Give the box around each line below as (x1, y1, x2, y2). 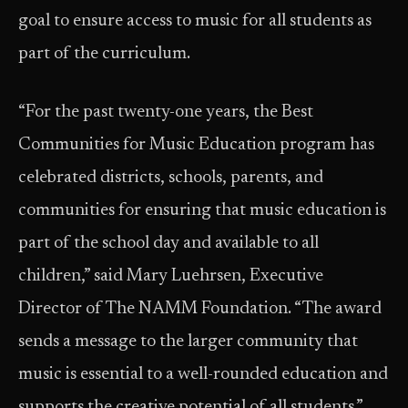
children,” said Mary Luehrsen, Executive (18, 268, 323, 285)
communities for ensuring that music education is (18, 202, 386, 219)
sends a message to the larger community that (18, 333, 358, 351)
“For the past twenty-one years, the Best (18, 104, 313, 121)
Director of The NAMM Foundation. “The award (18, 301, 382, 318)
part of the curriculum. (18, 46, 190, 63)
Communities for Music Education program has (18, 137, 374, 154)
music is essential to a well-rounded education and (18, 366, 388, 383)
